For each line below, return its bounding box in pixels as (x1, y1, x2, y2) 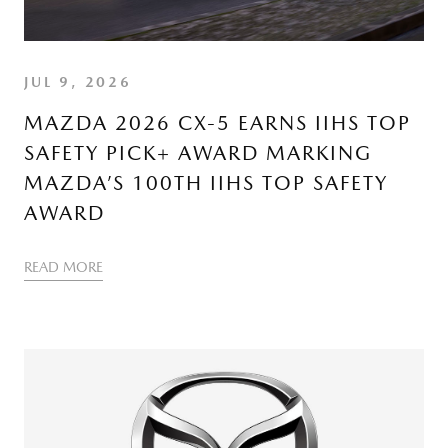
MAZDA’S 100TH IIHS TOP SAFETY (24, 171, 388, 195)
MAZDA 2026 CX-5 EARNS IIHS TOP (24, 111, 411, 135)
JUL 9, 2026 (24, 74, 132, 90)
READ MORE (24, 259, 103, 275)
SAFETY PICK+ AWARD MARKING (24, 141, 372, 165)
